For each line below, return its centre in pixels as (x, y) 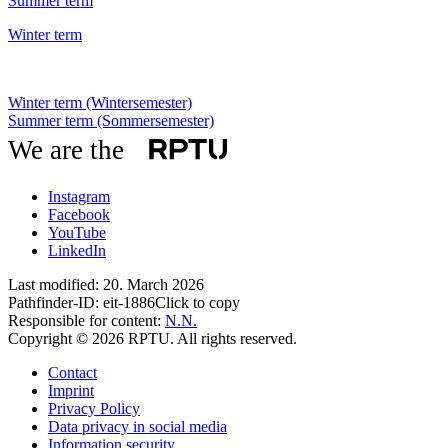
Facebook (79, 214)
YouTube (77, 232)
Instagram (79, 196)
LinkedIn (77, 250)
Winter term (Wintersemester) (100, 102)
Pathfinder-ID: (55, 302)
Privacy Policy (94, 408)
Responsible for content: (86, 320)
